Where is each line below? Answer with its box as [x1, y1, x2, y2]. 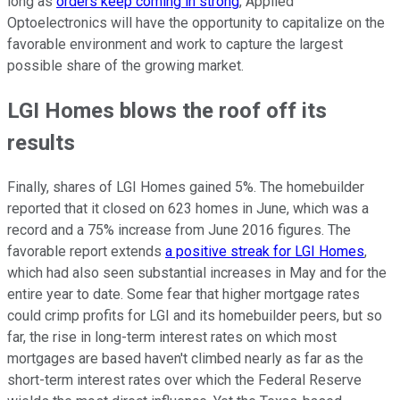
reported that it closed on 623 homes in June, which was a [7, 200, 369, 218]
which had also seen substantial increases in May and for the [7, 264, 387, 282]
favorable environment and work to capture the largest [7, 36, 343, 54]
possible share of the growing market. [7, 57, 244, 75]
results [7, 130, 75, 156]
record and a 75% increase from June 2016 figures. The [7, 221, 351, 239]
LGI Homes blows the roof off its [7, 98, 327, 124]
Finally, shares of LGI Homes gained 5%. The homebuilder [7, 179, 364, 196]
